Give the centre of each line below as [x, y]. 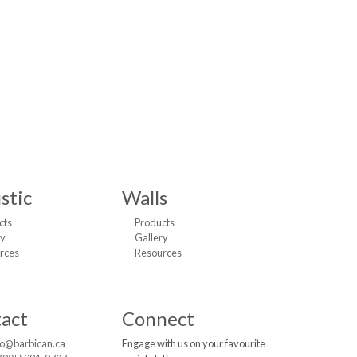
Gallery [152, 237]
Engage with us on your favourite [194, 343]
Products [155, 222]
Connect [159, 318]
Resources [159, 252]
